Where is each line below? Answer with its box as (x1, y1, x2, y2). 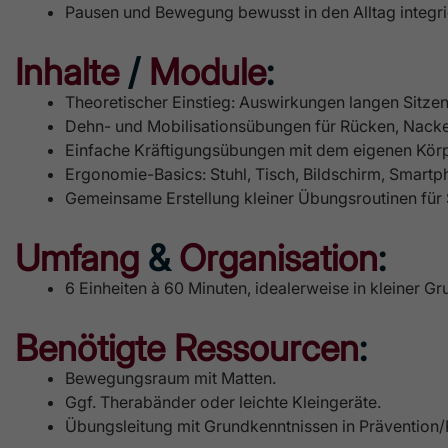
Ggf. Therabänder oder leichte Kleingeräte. (65, 391, 381, 412)
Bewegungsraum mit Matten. (65, 367, 276, 388)
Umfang (15, 235, 139, 280)
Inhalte (15, 49, 119, 94)
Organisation (179, 235, 378, 280)
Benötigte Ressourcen (15, 325, 359, 370)
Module (149, 49, 266, 94)
